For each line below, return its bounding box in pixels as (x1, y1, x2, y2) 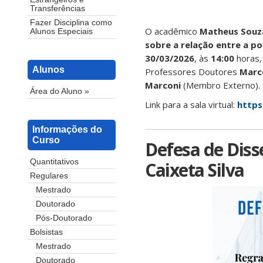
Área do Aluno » (30, 87, 89, 96)
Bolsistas (30, 228, 63, 237)
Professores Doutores (145, 66, 240, 77)
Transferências (30, 4, 85, 14)
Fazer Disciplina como (30, 18, 112, 28)
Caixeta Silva (145, 158, 244, 182)
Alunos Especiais (30, 27, 93, 36)
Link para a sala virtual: (145, 99, 237, 110)
